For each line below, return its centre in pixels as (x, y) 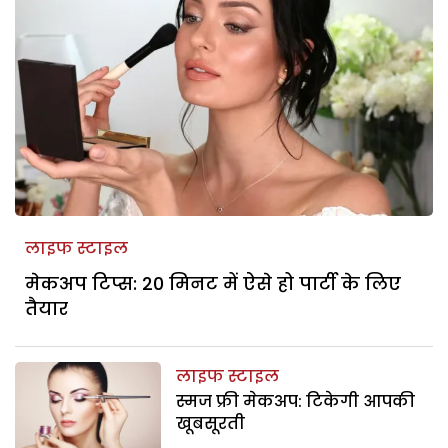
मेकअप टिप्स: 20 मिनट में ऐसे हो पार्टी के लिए (213, 283)
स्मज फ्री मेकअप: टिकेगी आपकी (296, 401)
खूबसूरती (211, 423)
